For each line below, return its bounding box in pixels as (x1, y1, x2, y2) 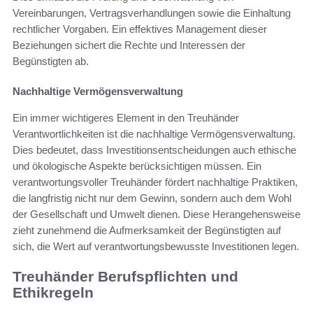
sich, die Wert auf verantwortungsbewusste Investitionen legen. (13, 240, 299, 253)
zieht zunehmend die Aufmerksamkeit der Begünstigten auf (13, 224, 281, 237)
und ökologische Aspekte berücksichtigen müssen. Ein (13, 160, 261, 173)
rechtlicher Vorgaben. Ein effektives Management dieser (13, 23, 267, 36)
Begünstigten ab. (13, 55, 89, 68)
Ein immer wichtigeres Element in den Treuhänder (13, 112, 239, 124)
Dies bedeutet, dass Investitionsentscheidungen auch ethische (13, 144, 296, 156)
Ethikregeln (13, 284, 94, 301)
